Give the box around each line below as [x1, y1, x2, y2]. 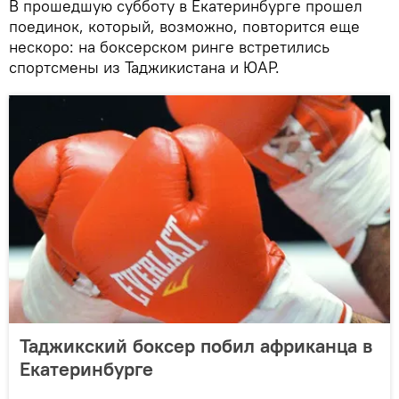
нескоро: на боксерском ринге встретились [9, 37, 330, 57]
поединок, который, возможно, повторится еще [9, 16, 360, 37]
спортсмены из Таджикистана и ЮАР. [9, 57, 280, 77]
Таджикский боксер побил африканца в [20, 333, 372, 358]
